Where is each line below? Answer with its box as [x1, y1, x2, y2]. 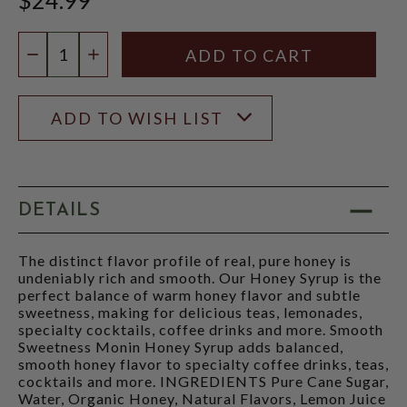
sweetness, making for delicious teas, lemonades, [18, 303, 362, 321]
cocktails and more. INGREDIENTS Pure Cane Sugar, [18, 372, 389, 390]
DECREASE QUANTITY [23, 45, 223, 66]
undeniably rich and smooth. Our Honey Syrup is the [18, 268, 382, 286]
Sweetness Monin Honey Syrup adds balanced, [18, 337, 343, 355]
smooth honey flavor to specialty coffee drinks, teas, [18, 354, 389, 372]
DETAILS [18, 202, 101, 220]
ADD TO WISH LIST [51, 107, 223, 128]
